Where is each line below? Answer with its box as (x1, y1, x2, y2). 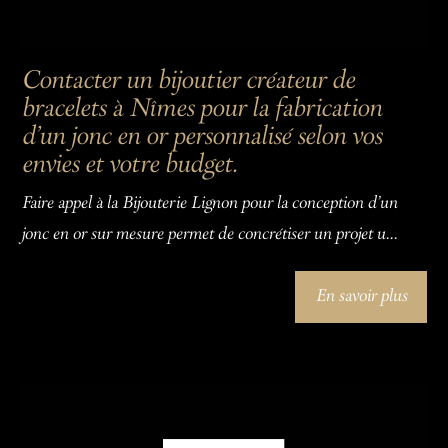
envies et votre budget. (21, 150, 238, 181)
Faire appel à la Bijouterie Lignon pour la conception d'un (21, 194, 398, 215)
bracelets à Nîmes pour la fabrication (21, 94, 382, 125)
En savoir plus (314, 286, 407, 307)
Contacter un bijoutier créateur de (21, 66, 355, 97)
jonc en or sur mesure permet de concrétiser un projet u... (21, 225, 398, 246)
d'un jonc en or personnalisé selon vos (21, 122, 382, 153)
